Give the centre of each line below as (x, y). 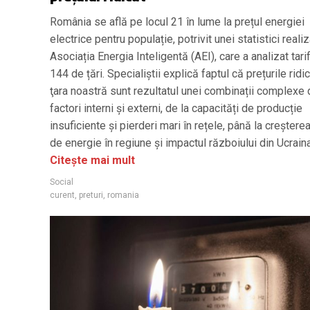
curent (62, 195)
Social (62, 182)
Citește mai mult (92, 160)
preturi (91, 195)
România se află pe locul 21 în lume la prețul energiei (177, 21)
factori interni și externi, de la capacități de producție (176, 108)
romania (123, 195)
